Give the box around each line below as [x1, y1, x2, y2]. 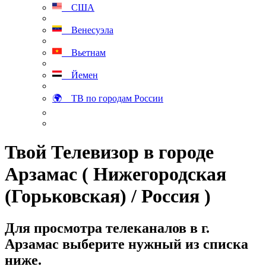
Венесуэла [62, 25, 113, 35]
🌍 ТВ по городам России [52, 93, 163, 103]
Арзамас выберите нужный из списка [5, 236, 248, 252]
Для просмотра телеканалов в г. [5, 220, 210, 236]
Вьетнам [62, 47, 106, 58]
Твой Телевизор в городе [5, 141, 214, 163]
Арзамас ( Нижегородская [5, 163, 226, 185]
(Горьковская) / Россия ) [5, 185, 211, 207]
